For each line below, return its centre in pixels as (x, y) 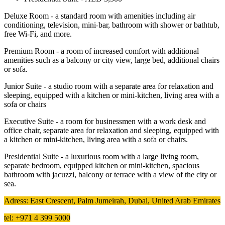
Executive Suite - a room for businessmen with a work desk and (105, 122)
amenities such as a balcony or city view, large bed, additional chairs (112, 60)
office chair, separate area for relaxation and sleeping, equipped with (111, 131)
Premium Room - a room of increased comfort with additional (101, 51)
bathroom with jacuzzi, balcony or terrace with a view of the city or (110, 175)
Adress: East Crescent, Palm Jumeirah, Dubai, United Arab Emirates (112, 201)
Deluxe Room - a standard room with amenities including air (100, 16)
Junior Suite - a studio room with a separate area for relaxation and (109, 86)
